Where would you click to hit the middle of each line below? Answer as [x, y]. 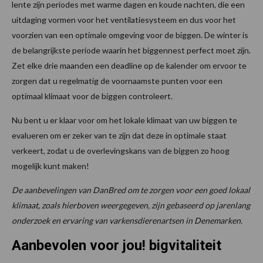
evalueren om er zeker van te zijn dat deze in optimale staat [119, 136]
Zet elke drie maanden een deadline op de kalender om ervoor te [129, 66]
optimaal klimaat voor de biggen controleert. [92, 96]
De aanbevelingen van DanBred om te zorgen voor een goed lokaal [131, 190]
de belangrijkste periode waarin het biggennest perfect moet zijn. [131, 50]
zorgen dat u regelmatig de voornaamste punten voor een [117, 81]
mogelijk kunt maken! [50, 166]
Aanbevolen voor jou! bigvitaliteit [117, 246]
